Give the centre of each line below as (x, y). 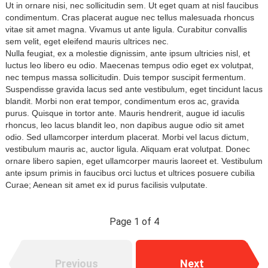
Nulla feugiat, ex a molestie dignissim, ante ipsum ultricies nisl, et (128, 54)
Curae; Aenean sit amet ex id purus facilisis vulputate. (106, 185)
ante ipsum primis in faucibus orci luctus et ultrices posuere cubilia (130, 173)
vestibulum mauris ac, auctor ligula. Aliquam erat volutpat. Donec (128, 149)
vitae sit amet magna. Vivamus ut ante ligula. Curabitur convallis (126, 30)
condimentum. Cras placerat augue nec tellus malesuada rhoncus (130, 18)
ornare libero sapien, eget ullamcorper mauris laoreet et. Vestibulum (134, 161)
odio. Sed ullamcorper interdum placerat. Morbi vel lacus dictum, (127, 137)
